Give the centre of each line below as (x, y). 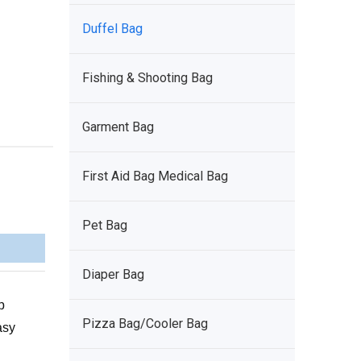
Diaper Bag (113, 274)
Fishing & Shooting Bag (147, 78)
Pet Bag (105, 225)
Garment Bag (118, 127)
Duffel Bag (112, 29)
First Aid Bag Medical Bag (155, 176)
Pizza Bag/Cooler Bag (145, 324)
